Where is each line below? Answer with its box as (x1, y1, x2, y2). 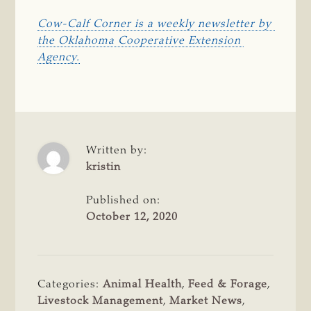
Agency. (37, 51, 81, 63)
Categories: (37, 278, 103, 290)
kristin (86, 161, 121, 173)
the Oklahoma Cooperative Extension (37, 35, 242, 47)
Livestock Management (37, 295, 164, 307)
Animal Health (103, 278, 183, 290)
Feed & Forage (188, 278, 268, 290)
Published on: (86, 194, 161, 206)
